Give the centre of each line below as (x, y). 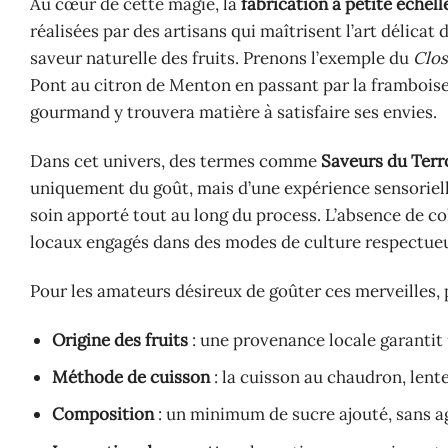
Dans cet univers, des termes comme (175, 160)
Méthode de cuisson (131, 377)
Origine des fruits (120, 339)
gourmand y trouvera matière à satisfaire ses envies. (233, 111)
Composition (103, 414)
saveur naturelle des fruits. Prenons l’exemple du (221, 57)
